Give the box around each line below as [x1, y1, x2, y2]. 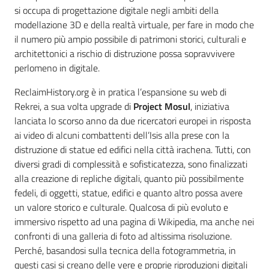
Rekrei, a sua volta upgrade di [14, 99, 133, 114]
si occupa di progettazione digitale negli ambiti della [14, 3, 219, 18]
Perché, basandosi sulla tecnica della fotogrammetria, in [14, 243, 236, 258]
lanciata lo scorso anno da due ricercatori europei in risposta [14, 113, 251, 128]
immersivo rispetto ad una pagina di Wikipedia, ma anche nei [14, 214, 254, 229]
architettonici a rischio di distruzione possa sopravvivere [14, 46, 235, 61]
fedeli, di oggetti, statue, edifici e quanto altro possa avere [14, 186, 243, 201]
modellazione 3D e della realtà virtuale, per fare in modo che [14, 17, 254, 32]
